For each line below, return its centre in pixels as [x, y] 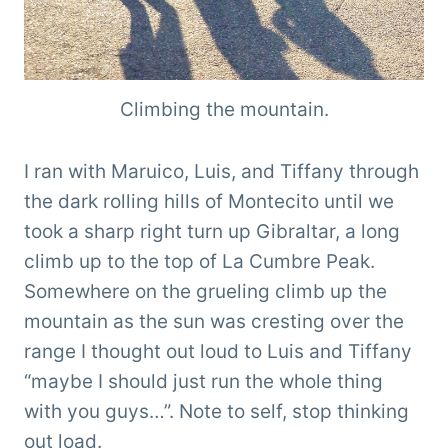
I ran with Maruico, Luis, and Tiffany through [221, 172]
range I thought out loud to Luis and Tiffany [218, 352]
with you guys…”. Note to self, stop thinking [216, 412]
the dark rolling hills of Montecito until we [209, 202]
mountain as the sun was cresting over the [214, 322]
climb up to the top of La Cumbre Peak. [199, 262]
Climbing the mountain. [224, 110]
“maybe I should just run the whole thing [203, 382]
